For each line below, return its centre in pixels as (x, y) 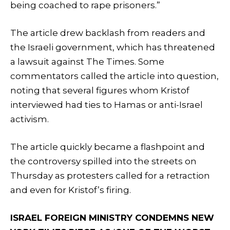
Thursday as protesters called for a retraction (110, 175)
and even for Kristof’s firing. (71, 190)
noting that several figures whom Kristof (100, 90)
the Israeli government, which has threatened (113, 47)
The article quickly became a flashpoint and (108, 147)
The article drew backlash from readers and (108, 33)
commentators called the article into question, (114, 76)
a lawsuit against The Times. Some (87, 61)
